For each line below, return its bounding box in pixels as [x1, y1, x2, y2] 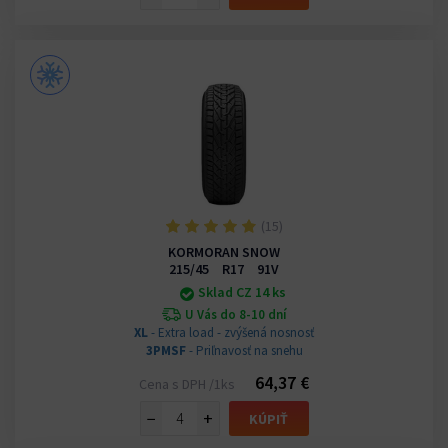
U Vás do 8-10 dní [184, 306, 287, 324]
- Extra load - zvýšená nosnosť [148, 324, 314, 342]
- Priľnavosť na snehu [185, 342, 303, 360]
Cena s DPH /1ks [139, 375, 235, 394]
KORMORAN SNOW [168, 243, 280, 262]
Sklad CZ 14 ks [197, 283, 286, 302]
